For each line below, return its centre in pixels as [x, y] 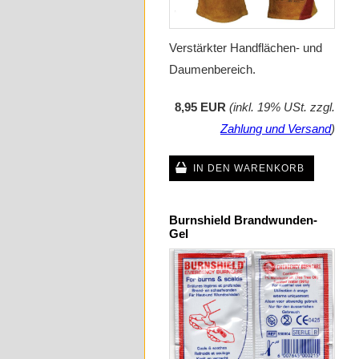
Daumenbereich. [212, 70]
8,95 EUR [200, 107]
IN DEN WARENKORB [249, 169]
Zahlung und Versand [276, 129]
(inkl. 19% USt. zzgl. [282, 107]
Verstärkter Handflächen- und [246, 48]
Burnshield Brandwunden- [243, 220]
